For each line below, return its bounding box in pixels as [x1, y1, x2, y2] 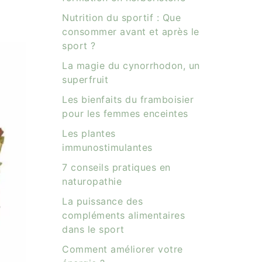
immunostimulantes [62, 142, 153, 153]
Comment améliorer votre [62, 243, 183, 255]
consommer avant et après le [62, 26, 199, 37]
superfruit [62, 74, 108, 85]
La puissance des [62, 195, 143, 207]
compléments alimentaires [62, 209, 185, 221]
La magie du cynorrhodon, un [62, 60, 200, 71]
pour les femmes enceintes [62, 108, 188, 119]
